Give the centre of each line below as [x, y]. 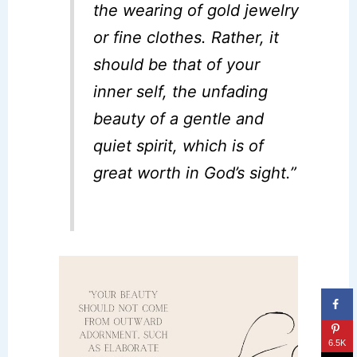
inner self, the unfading [181, 92]
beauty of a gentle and [179, 119]
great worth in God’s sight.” [195, 173]
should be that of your [177, 65]
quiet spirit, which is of [179, 146]
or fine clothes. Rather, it [186, 38]
